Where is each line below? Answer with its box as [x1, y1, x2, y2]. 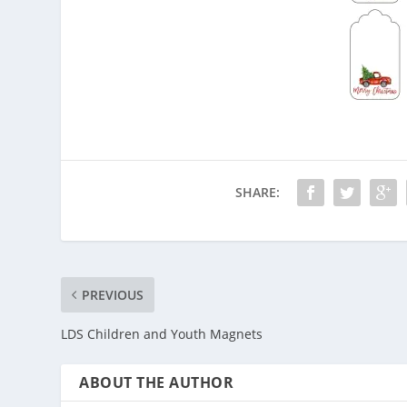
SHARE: [235, 183, 281, 201]
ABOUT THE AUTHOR [79, 372, 234, 392]
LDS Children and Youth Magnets [61, 324, 263, 342]
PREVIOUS [82, 285, 144, 303]
